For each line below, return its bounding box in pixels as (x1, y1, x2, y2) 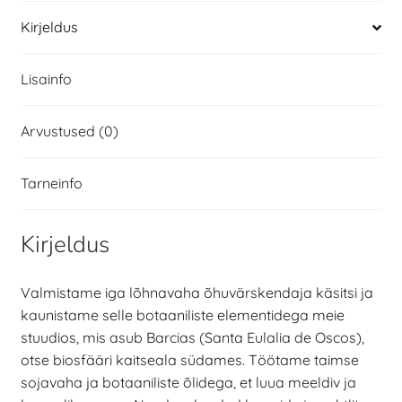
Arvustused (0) (20, 122, 118, 141)
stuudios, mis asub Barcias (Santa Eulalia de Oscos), (20, 328, 364, 346)
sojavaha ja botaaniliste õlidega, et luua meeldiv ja (20, 372, 356, 391)
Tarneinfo (20, 174, 83, 193)
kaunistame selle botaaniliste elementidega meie (20, 305, 345, 324)
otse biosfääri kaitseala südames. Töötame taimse (20, 350, 359, 369)
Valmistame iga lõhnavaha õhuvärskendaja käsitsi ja (20, 283, 373, 301)
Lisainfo (20, 70, 72, 89)
